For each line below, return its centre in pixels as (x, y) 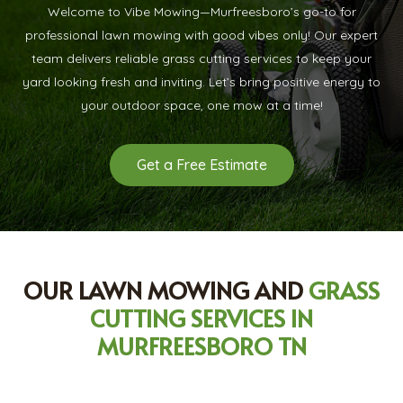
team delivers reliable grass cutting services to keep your (201, 59)
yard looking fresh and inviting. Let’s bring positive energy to (201, 82)
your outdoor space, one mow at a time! (201, 106)
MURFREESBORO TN (201, 346)
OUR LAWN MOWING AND (166, 290)
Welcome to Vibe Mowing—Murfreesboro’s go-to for (201, 12)
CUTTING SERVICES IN (201, 318)
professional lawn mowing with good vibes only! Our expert (201, 36)
